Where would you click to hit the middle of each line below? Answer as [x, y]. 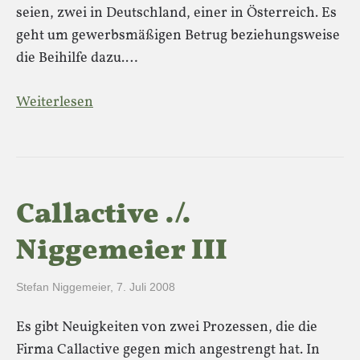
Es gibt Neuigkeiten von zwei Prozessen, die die [167, 327]
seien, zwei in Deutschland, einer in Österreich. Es [176, 13]
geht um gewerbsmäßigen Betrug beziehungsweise [178, 36]
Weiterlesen [55, 102]
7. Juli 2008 [146, 287]
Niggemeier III [122, 252]
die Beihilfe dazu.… [77, 58]
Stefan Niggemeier [63, 287]
